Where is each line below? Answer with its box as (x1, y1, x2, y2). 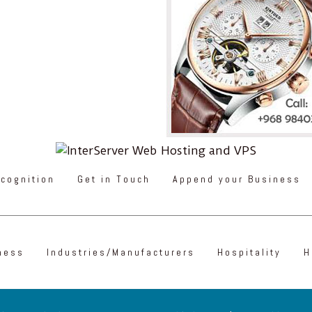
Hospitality (217, 245, 281, 258)
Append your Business (172, 172, 301, 185)
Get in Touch (77, 172, 150, 185)
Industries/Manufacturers (46, 245, 195, 258)
